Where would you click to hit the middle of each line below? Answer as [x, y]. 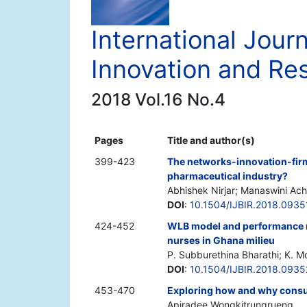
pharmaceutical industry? [228, 176]
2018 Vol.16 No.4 [158, 100]
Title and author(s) [211, 140]
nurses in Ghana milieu [221, 241]
